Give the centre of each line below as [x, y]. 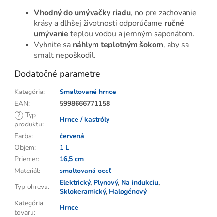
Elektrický [75, 182]
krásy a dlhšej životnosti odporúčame [99, 23]
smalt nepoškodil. [65, 55]
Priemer [26, 159]
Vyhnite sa [53, 44]
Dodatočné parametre [57, 73]
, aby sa [176, 44]
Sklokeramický [83, 191]
